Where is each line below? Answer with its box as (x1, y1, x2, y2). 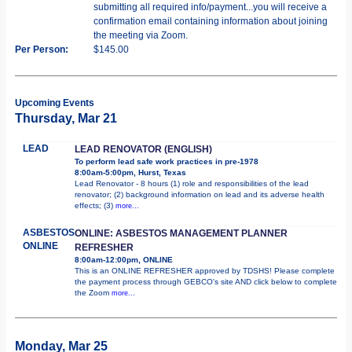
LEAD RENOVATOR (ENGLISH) (75, 143, 212, 155)
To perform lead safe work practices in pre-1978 (75, 156, 258, 166)
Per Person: (15, 43, 68, 55)
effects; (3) (75, 200, 115, 210)
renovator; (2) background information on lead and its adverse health (75, 189, 324, 199)
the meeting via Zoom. (93, 29, 188, 41)
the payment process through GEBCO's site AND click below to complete (75, 277, 337, 286)
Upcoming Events (15, 97, 94, 108)
